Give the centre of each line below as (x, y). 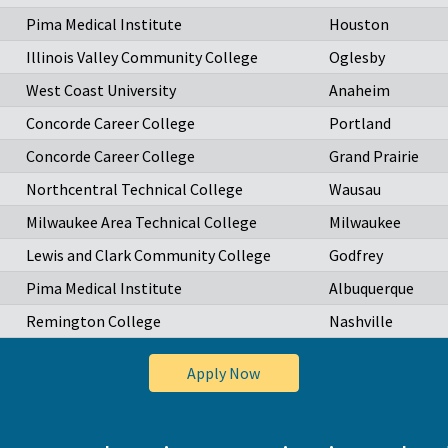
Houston (359, 24)
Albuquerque (371, 288)
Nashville (361, 321)
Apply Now (224, 373)
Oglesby (357, 57)
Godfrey (356, 255)
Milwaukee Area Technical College (141, 222)
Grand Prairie (374, 156)
